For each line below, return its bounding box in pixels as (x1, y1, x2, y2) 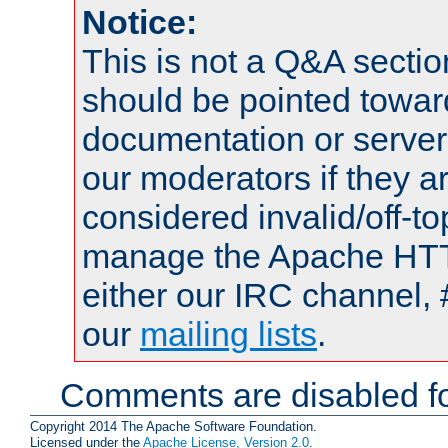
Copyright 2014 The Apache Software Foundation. (30, 418, 317, 434)
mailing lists (140, 315, 317, 354)
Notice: (82, 3, 197, 42)
